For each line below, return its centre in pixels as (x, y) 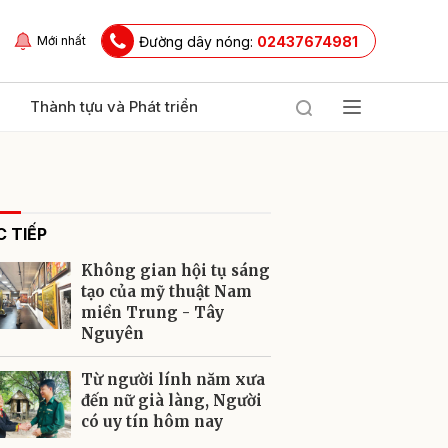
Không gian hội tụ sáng (175, 270)
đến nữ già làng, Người (171, 400)
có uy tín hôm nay (152, 421)
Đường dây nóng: (198, 41)
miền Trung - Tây (152, 312)
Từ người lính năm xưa (173, 379)
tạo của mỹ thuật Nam (166, 291)
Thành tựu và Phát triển (114, 106)
